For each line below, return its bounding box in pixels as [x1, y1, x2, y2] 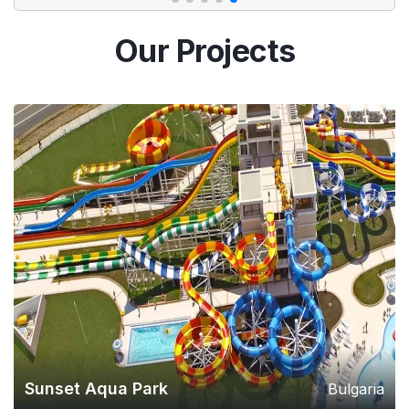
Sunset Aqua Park [25, 379, 168, 399]
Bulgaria [328, 380, 384, 399]
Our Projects [113, 31, 296, 69]
